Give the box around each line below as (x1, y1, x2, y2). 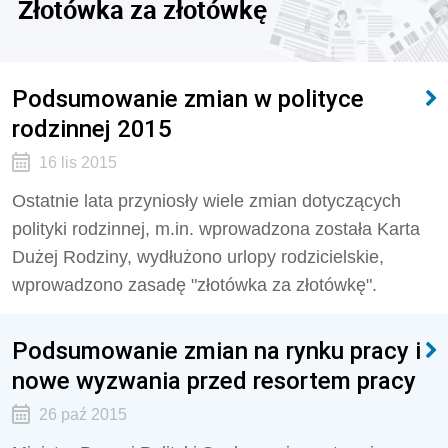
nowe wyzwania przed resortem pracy (12, 366, 416, 395)
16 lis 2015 (38, 154, 117, 171)
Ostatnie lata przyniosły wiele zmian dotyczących (12, 191, 401, 211)
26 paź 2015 (38, 406, 127, 423)
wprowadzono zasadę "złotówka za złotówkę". (12, 275, 377, 295)
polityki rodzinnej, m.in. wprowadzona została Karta (12, 219, 420, 239)
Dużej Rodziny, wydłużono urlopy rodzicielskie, (12, 247, 384, 267)
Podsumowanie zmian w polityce (12, 84, 364, 113)
